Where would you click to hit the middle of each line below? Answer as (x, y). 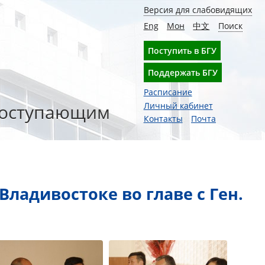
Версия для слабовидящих (198, 10)
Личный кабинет (178, 105)
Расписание (168, 92)
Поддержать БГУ (182, 72)
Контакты (163, 119)
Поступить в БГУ (182, 50)
